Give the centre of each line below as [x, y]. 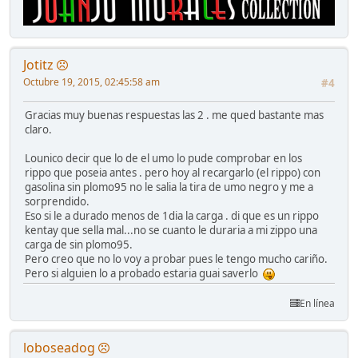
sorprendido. [57, 201]
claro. [38, 129]
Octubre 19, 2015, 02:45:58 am [91, 82]
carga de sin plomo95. [79, 244]
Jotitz [38, 64]
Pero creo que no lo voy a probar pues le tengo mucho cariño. [176, 259]
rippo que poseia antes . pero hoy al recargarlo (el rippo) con [173, 172]
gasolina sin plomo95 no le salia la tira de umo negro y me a [169, 187]
